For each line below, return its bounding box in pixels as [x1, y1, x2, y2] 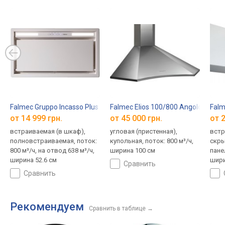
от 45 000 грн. [109, 114, 162, 124]
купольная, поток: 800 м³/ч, [109, 137, 193, 145]
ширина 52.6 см [10, 156, 57, 164]
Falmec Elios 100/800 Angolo [109, 102, 202, 111]
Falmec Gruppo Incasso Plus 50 [10, 102, 108, 111]
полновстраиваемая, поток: [10, 137, 97, 145]
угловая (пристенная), [109, 128, 177, 136]
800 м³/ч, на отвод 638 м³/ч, [10, 147, 94, 155]
